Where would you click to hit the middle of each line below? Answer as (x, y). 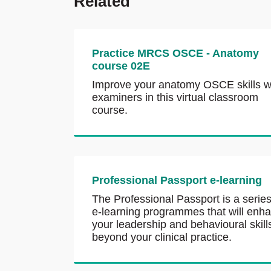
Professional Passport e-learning (177, 181)
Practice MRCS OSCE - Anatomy (175, 54)
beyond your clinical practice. (162, 237)
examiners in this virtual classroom (175, 98)
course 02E (121, 66)
